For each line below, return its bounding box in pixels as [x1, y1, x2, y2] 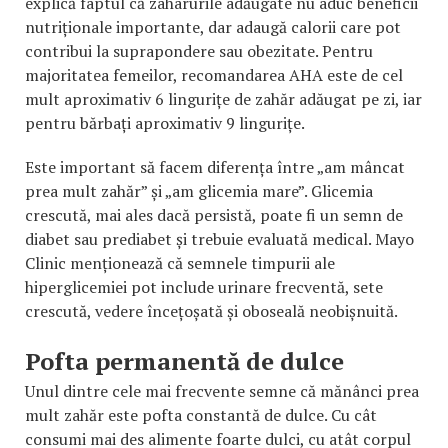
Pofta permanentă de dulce [25, 345, 344, 378]
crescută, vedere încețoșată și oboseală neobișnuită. [25, 300, 398, 323]
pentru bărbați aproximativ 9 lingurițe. [25, 112, 305, 135]
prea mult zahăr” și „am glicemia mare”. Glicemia [25, 180, 373, 203]
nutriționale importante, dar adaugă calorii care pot [25, 16, 401, 39]
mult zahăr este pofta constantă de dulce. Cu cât [25, 404, 377, 427]
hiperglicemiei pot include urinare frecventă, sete [25, 276, 383, 299]
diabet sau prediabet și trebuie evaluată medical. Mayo [25, 228, 414, 251]
